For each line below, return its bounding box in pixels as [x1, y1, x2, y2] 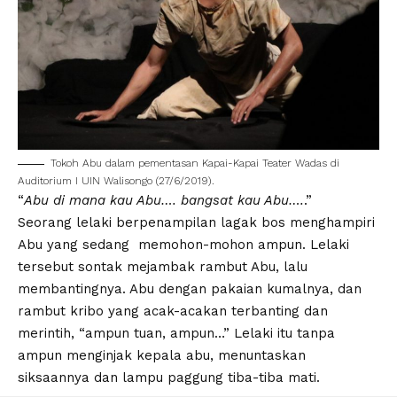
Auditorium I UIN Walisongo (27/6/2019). [18, 175, 214, 188]
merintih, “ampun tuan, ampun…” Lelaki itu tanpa [18, 325, 335, 342]
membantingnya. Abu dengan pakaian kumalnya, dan [18, 281, 362, 298]
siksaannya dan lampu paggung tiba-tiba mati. [18, 370, 320, 386]
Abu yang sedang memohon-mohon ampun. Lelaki [18, 237, 349, 253]
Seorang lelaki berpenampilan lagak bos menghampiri [18, 214, 375, 231]
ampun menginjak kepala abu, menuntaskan [18, 347, 306, 364]
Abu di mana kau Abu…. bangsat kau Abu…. [24, 192, 304, 209]
